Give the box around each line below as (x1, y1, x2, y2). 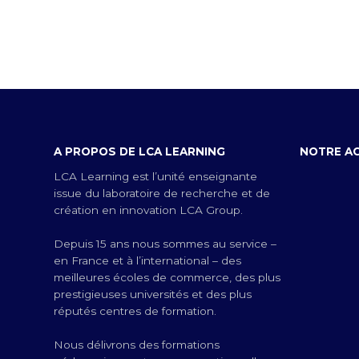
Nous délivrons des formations (54, 337, 220, 351)
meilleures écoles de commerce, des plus (54, 270, 280, 284)
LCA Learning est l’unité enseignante (54, 169, 257, 183)
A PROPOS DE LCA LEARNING (54, 144, 225, 158)
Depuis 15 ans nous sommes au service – (54, 236, 276, 250)
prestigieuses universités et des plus (54, 287, 252, 301)
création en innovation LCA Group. (54, 203, 243, 216)
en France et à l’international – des (54, 253, 241, 267)
